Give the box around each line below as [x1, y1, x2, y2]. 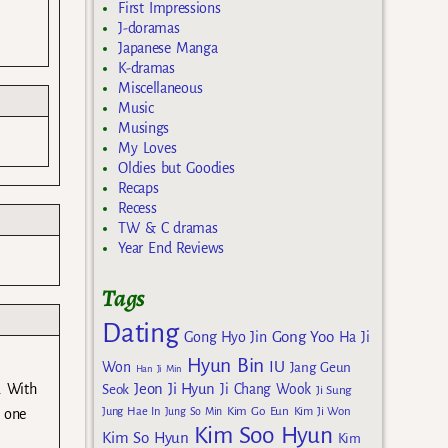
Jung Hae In [102, 405, 160, 419]
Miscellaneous [118, 79, 203, 96]
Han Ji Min [135, 363, 183, 375]
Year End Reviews [118, 239, 225, 256]
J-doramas [118, 19, 180, 36]
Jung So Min [164, 405, 223, 418]
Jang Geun [289, 360, 352, 376]
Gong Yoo [271, 328, 334, 346]
